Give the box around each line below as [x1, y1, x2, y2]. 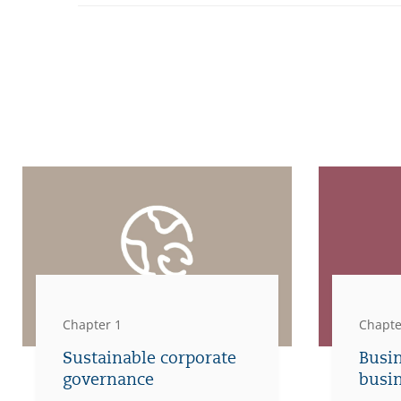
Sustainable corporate [63, 347, 236, 368]
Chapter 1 [63, 315, 122, 333]
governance [63, 369, 154, 389]
